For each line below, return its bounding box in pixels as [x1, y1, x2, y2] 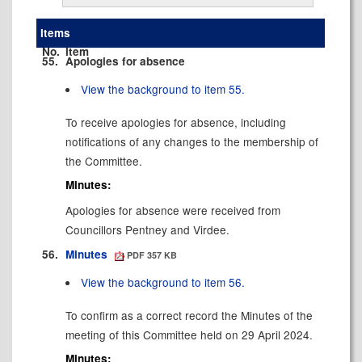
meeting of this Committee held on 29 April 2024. [65, 326, 313, 343]
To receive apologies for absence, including [65, 113, 286, 130]
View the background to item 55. [81, 80, 246, 97]
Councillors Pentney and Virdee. [65, 221, 229, 238]
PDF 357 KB [124, 248, 178, 261]
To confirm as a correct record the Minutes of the [65, 306, 313, 323]
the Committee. [65, 152, 142, 169]
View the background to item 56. [81, 273, 246, 290]
